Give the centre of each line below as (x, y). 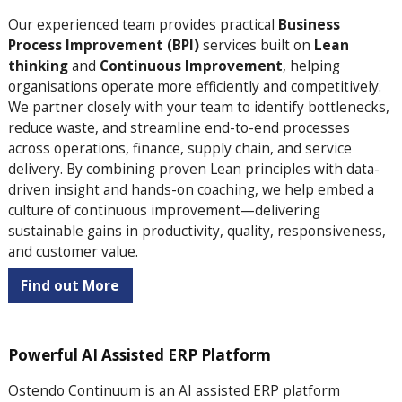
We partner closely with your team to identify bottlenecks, (198, 106)
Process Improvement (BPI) (105, 44)
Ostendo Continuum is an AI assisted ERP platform (174, 390)
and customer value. (73, 251)
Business (307, 24)
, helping (311, 65)
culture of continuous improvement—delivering (164, 210)
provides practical (214, 24)
